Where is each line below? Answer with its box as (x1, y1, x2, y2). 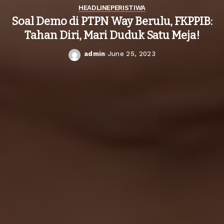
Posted (83, 54, 110, 62)
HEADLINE (78, 3, 111, 11)
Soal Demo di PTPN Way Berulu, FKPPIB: (11, 14, 212, 28)
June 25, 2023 (107, 49, 156, 57)
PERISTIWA (110, 3, 146, 11)
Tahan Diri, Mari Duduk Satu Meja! (24, 28, 200, 42)
